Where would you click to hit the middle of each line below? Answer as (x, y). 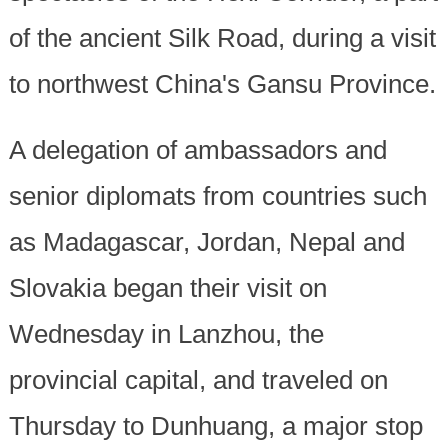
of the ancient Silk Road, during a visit (222, 38)
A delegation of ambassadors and (197, 150)
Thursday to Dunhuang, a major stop (215, 426)
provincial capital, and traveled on (198, 380)
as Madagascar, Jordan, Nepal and (206, 242)
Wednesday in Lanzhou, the (166, 334)
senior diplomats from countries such (217, 196)
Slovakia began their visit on (167, 288)
